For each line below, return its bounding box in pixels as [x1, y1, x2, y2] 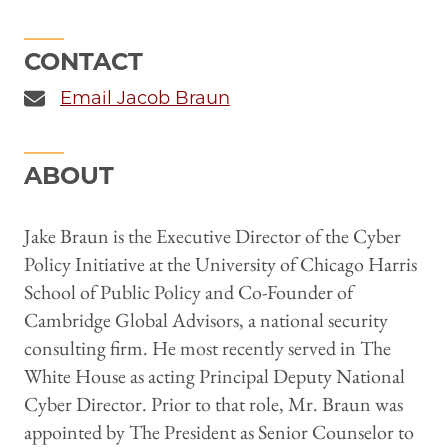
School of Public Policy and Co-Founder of [24, 279, 353, 306]
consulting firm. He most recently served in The [24, 335, 391, 362]
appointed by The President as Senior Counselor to [24, 419, 414, 446]
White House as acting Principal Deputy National [24, 363, 405, 390]
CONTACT [24, 47, 143, 77]
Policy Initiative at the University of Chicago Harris [24, 251, 417, 278]
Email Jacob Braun [60, 87, 230, 110]
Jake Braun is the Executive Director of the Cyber [24, 223, 401, 250]
